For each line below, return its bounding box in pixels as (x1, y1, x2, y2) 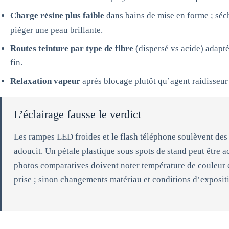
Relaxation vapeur (10, 76, 80, 86)
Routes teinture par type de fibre (10, 43, 133, 53)
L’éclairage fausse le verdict (14, 108, 141, 121)
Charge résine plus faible (10, 11, 104, 20)
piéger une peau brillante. (10, 25, 103, 35)
